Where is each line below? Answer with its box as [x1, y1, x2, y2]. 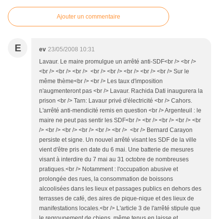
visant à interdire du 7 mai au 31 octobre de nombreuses [39, 156, 189, 163]
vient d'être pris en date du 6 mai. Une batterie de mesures [39, 146, 194, 153]
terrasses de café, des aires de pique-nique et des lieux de [39, 195, 194, 202]
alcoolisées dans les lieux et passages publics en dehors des [39, 185, 201, 192]
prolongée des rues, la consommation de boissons [39, 175, 173, 182]
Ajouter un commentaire [57, 13, 120, 20]
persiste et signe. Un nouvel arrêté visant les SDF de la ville [39, 136, 197, 143]
